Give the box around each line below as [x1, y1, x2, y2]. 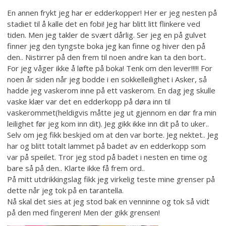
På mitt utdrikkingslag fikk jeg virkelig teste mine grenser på [7, 174, 215, 185]
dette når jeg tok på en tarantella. [7, 185, 124, 196]
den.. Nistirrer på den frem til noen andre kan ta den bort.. [7, 52, 207, 63]
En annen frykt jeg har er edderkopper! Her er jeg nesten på [7, 8, 217, 18]
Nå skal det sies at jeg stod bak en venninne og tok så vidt [7, 196, 210, 207]
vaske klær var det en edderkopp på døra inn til [7, 96, 171, 107]
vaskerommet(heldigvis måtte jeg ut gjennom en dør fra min [7, 107, 217, 118]
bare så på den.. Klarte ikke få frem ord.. [7, 163, 145, 174]
